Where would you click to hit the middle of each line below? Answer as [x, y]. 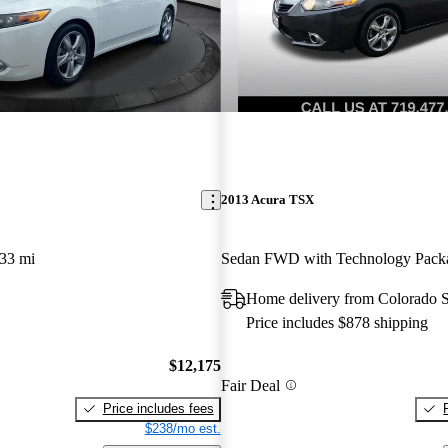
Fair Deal [250, 385]
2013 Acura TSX [267, 200]
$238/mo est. [182, 428]
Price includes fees [158, 408]
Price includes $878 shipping [336, 323]
